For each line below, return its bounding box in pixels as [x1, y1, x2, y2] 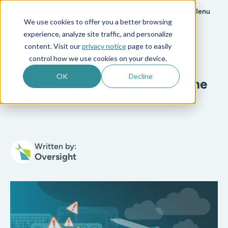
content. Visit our [24, 41, 82, 50]
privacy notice [81, 41, 126, 50]
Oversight [35, 151, 76, 162]
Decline [128, 71, 153, 80]
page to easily [126, 41, 172, 50]
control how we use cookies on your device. [28, 53, 167, 63]
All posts [24, 34, 60, 45]
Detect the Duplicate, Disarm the [10, 76, 207, 92]
